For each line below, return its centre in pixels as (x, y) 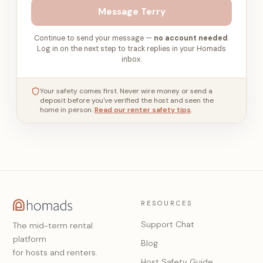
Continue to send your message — (94, 38)
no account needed (191, 38)
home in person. (66, 110)
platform (30, 239)
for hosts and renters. (55, 252)
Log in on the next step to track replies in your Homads (131, 49)
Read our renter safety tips (143, 110)
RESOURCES (167, 203)
